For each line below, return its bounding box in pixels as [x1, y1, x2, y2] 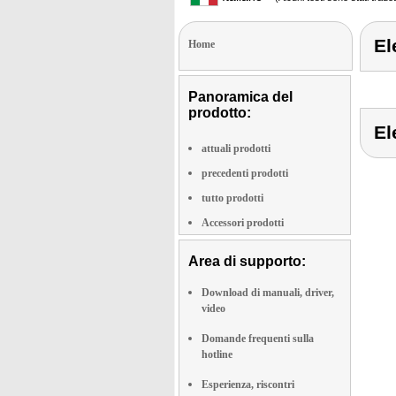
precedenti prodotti [202, 167, 288, 179]
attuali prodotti [202, 142, 270, 155]
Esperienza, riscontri [202, 378, 294, 391]
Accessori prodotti [202, 217, 284, 229]
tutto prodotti [202, 192, 263, 204]
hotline [202, 348, 232, 361]
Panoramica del [188, 89, 293, 104]
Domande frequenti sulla [202, 332, 314, 345]
